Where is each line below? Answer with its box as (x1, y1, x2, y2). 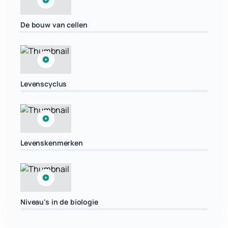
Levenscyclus (20, 78, 67, 89)
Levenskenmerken (20, 138, 83, 148)
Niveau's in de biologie (20, 197, 98, 207)
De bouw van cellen (20, 19, 88, 30)
